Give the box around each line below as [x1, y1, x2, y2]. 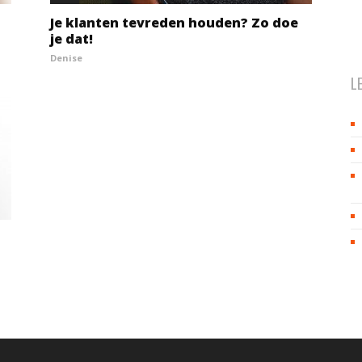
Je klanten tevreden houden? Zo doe [50, 14, 298, 32]
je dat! [50, 30, 93, 48]
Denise [50, 52, 82, 64]
